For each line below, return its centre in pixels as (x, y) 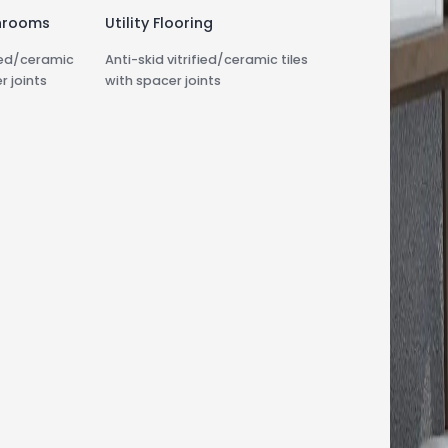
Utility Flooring (159, 23)
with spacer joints (163, 81)
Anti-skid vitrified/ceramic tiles (207, 60)
